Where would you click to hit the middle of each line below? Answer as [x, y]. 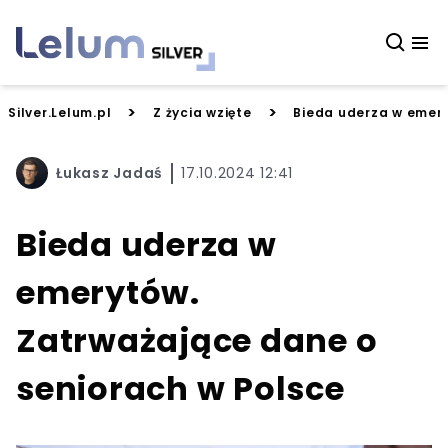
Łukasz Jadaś [109, 172]
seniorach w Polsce [180, 388]
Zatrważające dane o [197, 340]
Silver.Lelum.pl [60, 112]
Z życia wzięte [202, 112]
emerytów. [108, 292]
